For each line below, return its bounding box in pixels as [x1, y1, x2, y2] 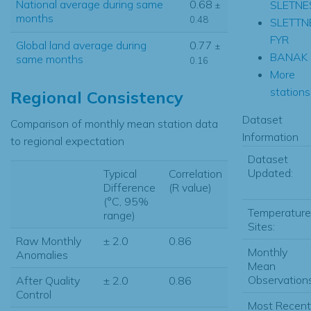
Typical [103, 166, 137, 180]
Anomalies [16, 247, 68, 262]
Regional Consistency [10, 86, 183, 108]
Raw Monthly [16, 233, 81, 248]
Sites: [247, 219, 275, 233]
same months [16, 51, 83, 66]
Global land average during [16, 37, 146, 52]
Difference [103, 180, 155, 194]
